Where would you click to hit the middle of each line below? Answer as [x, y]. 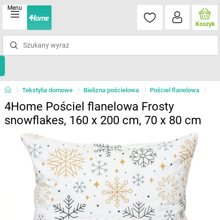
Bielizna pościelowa [111, 90]
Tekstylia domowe [47, 90]
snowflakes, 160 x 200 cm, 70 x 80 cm [103, 120]
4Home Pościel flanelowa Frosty [89, 107]
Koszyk [205, 24]
